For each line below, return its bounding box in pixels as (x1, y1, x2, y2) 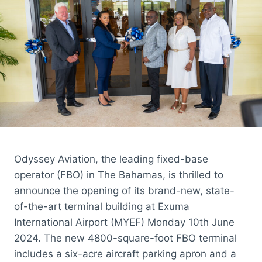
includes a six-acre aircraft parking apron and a (14, 248, 236, 260)
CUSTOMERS (64, 11, 119, 20)
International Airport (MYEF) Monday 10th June (14, 216, 235, 229)
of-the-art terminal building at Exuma (14, 201, 189, 213)
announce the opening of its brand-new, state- (14, 185, 235, 197)
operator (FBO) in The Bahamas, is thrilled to (14, 169, 223, 181)
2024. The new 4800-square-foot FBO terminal (14, 232, 237, 244)
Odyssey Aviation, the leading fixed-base (14, 153, 208, 166)
